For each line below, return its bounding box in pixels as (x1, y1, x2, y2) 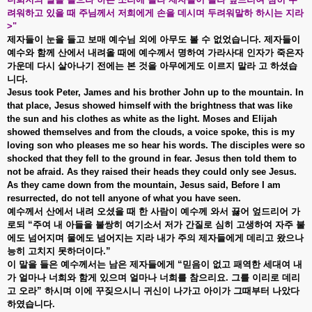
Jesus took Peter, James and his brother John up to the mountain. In (7, 86, 304, 97)
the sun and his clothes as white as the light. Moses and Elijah (7, 113, 277, 124)
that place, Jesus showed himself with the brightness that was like (7, 100, 292, 111)
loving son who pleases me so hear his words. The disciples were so (7, 139, 305, 150)
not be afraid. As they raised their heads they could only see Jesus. (7, 166, 297, 177)
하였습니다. (7, 298, 55, 309)
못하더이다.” (58, 245, 111, 256)
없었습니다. (213, 33, 264, 45)
